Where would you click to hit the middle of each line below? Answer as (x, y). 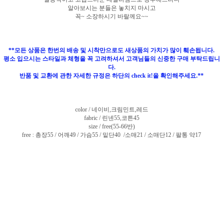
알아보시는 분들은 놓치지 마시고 (111, 8)
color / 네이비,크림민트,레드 (111, 109)
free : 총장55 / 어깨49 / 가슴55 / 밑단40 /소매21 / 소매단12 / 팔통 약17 (111, 135)
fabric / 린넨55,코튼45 (111, 118)
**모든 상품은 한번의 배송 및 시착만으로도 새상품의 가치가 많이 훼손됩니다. (111, 50)
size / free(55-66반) (111, 126)
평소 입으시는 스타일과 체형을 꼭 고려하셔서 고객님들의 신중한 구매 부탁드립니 (111, 58)
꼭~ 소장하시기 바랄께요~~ (111, 16)
